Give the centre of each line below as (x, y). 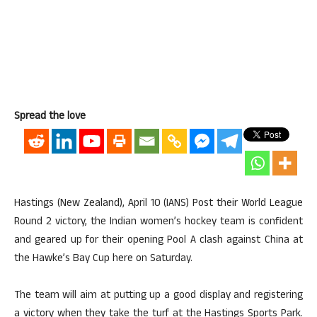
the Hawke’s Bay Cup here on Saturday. (103, 259)
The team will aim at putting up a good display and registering (158, 296)
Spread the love (50, 117)
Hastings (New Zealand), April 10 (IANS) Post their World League (158, 204)
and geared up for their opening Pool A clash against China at (158, 241)
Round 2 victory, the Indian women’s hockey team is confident (158, 223)
